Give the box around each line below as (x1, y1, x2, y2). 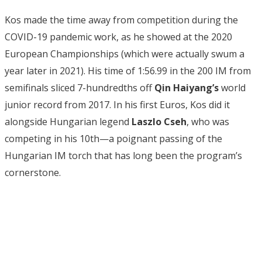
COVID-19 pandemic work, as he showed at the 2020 (5, 30, 232, 43)
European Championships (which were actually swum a (5, 47, 244, 60)
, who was (187, 115, 229, 128)
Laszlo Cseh (132, 115, 187, 128)
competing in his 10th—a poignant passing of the (5, 132, 222, 145)
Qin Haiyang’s (154, 81, 219, 94)
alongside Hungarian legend (5, 115, 132, 128)
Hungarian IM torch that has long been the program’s (5, 149, 242, 162)
